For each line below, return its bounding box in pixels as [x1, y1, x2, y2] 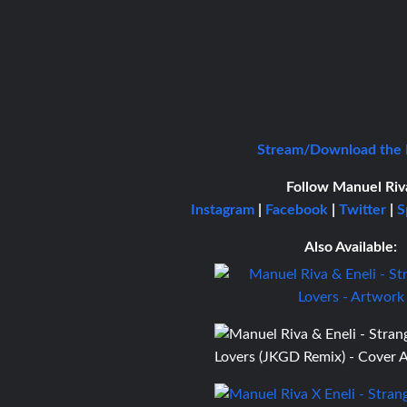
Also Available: [304, 239, 398, 254]
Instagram [190, 202, 254, 217]
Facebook [264, 202, 328, 217]
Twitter [338, 202, 386, 217]
